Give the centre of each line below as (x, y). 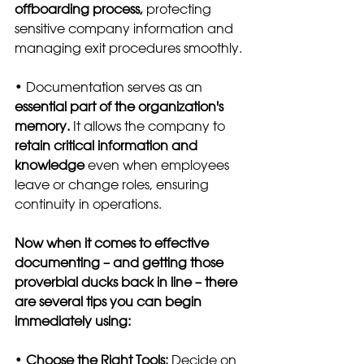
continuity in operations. (88, 204)
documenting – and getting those (121, 262)
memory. (42, 126)
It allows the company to (149, 126)
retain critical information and (108, 145)
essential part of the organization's (121, 106)
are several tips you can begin (110, 301)
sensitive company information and (126, 28)
